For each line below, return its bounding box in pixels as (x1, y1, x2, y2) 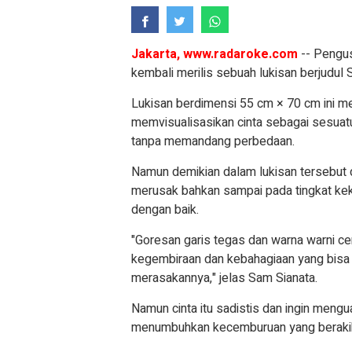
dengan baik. (131, 200, 202, 220)
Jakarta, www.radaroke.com (131, 45, 298, 64)
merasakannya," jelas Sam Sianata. (131, 269, 321, 288)
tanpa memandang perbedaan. (131, 132, 298, 152)
